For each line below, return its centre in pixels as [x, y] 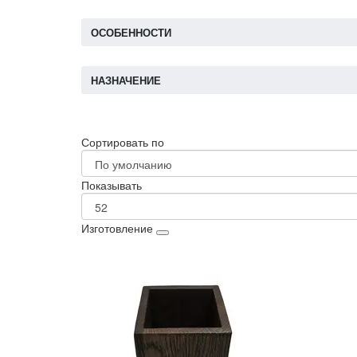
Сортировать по [123, 142]
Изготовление [117, 228]
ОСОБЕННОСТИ [131, 33]
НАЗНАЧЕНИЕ [126, 80]
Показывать [112, 185]
